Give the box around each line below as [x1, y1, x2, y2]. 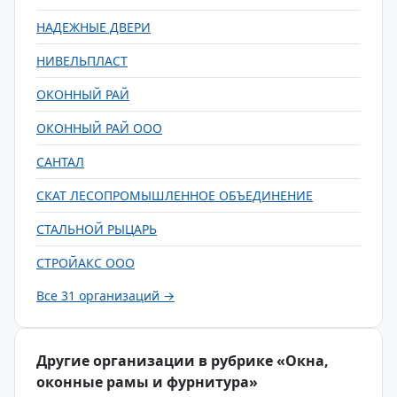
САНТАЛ [36, 153, 84, 170]
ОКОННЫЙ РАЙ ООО [36, 120, 162, 136]
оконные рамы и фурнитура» [36, 372, 258, 392]
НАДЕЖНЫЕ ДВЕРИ [36, 19, 151, 35]
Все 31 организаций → [36, 287, 175, 304]
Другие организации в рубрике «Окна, [36, 351, 329, 370]
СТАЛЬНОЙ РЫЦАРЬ [36, 221, 157, 237]
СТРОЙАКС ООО [36, 254, 135, 271]
